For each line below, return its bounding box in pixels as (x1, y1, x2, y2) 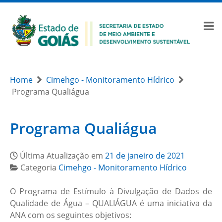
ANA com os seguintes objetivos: (10, 209, 131, 221)
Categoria (20, 162, 58, 173)
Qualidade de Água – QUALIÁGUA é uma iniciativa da (10, 197, 212, 209)
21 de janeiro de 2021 (105, 150, 185, 161)
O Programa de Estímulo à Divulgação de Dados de (10, 185, 212, 197)
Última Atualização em (20, 150, 105, 161)
